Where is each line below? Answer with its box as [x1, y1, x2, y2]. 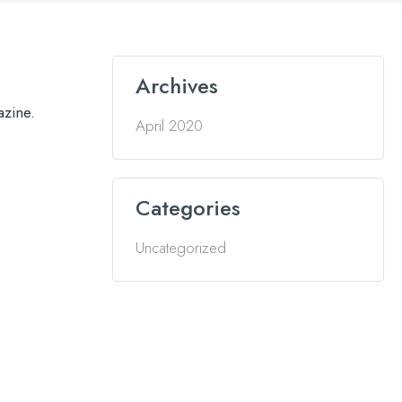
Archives [135, 70, 218, 101]
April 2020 [135, 115, 203, 136]
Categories [135, 192, 240, 223]
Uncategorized [135, 237, 226, 258]
